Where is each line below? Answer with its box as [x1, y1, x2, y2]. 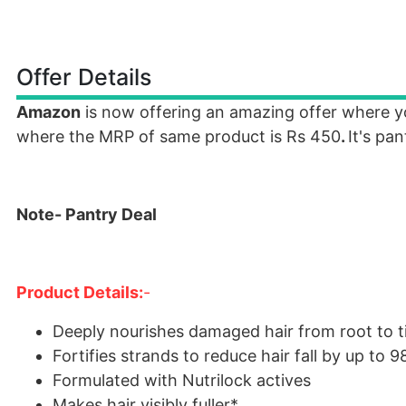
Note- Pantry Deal [16, 205, 157, 224]
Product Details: [16, 283, 143, 302]
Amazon [16, 102, 81, 121]
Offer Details [16, 63, 151, 91]
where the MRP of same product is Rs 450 [16, 127, 341, 146]
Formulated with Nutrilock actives [53, 371, 311, 390]
